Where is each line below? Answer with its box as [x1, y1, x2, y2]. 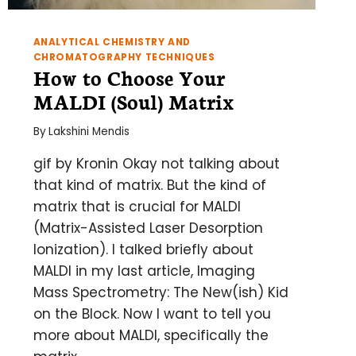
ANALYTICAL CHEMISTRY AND [33, 35, 191, 48]
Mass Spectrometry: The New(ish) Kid [33, 283, 288, 303]
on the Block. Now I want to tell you [33, 304, 271, 324]
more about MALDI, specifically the [33, 326, 269, 346]
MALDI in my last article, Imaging [33, 261, 255, 281]
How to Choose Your [33, 62, 225, 91]
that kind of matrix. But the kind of [33, 176, 266, 195]
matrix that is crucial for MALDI [33, 197, 241, 217]
